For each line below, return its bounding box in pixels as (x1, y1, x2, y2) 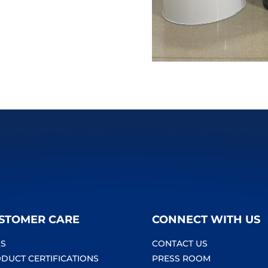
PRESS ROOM (151, 253, 211, 264)
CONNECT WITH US (151, 213, 260, 227)
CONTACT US (151, 238, 208, 249)
